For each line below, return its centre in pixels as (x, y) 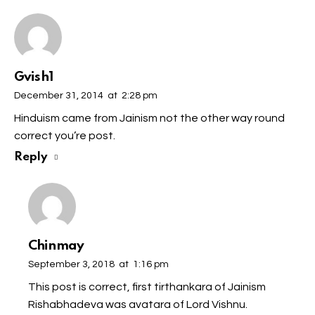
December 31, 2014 (59, 96)
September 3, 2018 (71, 265)
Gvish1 (34, 77)
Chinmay (56, 246)
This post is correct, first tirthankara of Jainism (147, 287)
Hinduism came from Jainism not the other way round (149, 118)
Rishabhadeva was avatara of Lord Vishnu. (138, 304)
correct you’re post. (65, 135)
